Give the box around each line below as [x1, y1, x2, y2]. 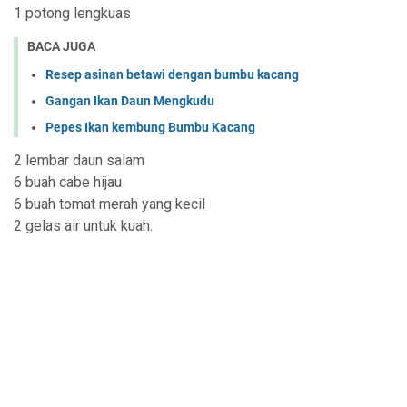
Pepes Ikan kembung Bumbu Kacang [45, 119, 255, 134]
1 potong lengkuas [14, 5, 131, 23]
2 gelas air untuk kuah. [14, 216, 153, 234]
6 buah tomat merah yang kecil [14, 194, 205, 213]
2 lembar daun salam [14, 151, 144, 169]
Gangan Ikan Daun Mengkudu [45, 93, 214, 108]
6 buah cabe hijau [14, 173, 122, 191]
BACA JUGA [27, 39, 95, 55]
